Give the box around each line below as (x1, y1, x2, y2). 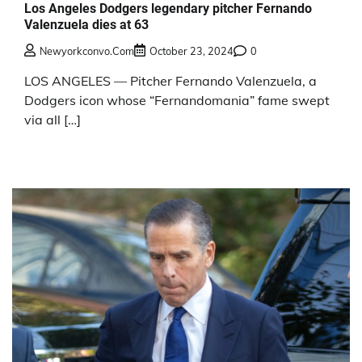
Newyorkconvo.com (40, 44, 134, 58)
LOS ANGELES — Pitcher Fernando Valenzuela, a (24, 73, 317, 90)
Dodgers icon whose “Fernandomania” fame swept (24, 92, 330, 109)
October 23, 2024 (149, 44, 234, 58)
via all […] (24, 112, 81, 128)
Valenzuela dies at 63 (24, 16, 149, 32)
